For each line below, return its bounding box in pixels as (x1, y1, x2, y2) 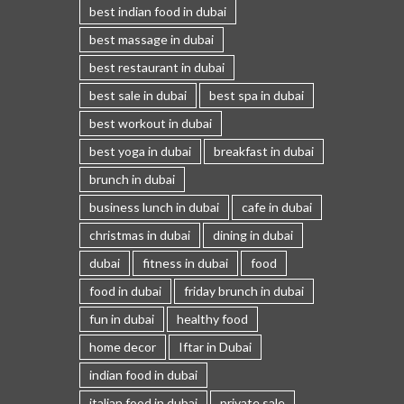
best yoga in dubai (88, 143, 191, 160)
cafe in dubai (241, 199, 312, 216)
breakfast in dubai (213, 143, 314, 160)
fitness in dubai (142, 255, 228, 271)
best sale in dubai (88, 87, 187, 104)
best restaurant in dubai (88, 60, 225, 76)
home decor (88, 339, 156, 355)
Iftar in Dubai (178, 339, 252, 355)
